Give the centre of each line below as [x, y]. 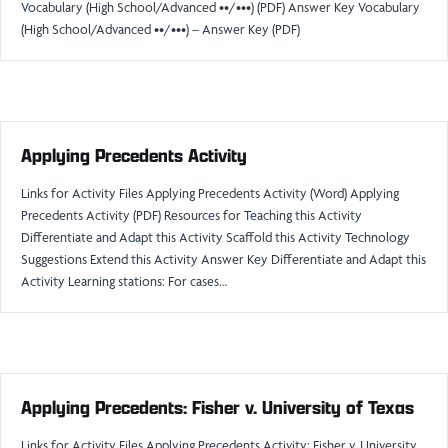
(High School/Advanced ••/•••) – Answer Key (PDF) [160, 29]
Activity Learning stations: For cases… [124, 281]
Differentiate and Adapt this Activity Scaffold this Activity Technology [215, 237]
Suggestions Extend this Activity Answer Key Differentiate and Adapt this [223, 259]
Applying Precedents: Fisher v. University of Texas [217, 407]
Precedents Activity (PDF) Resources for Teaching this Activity [191, 215]
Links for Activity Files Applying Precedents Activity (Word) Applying [210, 193]
